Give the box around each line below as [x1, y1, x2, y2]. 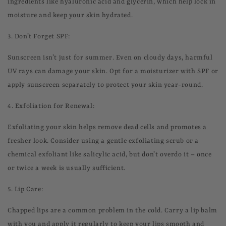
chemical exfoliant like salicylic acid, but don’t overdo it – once [8, 151, 212, 158]
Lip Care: [14, 186, 43, 193]
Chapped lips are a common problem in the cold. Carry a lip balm [8, 207, 217, 214]
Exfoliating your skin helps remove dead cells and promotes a [8, 124, 207, 131]
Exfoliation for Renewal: [15, 102, 95, 110]
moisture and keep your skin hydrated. [8, 12, 133, 19]
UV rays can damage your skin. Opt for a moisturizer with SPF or [8, 68, 218, 75]
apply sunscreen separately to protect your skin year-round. [8, 81, 203, 89]
